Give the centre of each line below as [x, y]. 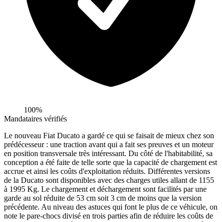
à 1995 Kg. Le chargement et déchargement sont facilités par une [105, 189]
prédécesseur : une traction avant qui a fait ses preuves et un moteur [109, 144]
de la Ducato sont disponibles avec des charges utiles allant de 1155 [109, 180]
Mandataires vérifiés [35, 118]
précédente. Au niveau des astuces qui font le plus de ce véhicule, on [111, 207]
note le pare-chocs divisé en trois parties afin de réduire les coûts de [109, 216]
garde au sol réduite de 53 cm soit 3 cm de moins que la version [103, 198]
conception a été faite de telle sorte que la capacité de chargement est [111, 162]
